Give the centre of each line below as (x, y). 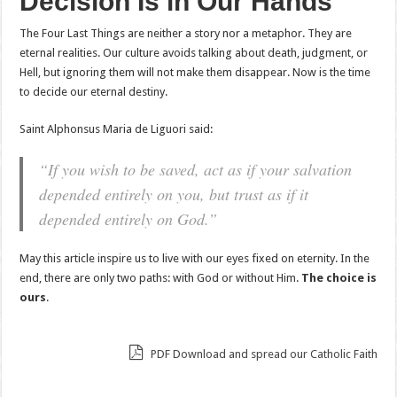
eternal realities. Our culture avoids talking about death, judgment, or (194, 53)
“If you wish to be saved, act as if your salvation (196, 170)
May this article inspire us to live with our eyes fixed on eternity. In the (195, 259)
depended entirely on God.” (128, 219)
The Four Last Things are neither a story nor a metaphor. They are (186, 34)
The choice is (339, 278)
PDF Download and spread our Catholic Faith (262, 354)
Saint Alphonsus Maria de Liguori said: (117, 129)
